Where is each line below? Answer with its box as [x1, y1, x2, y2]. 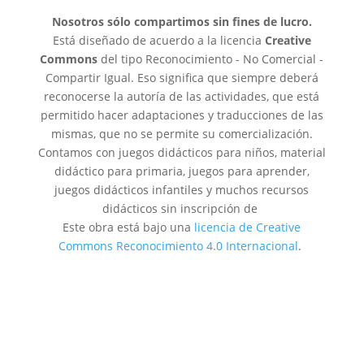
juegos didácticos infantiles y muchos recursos [54, 182, 310, 198]
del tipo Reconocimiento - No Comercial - [97, 51, 324, 67]
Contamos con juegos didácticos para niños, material [37, 145, 326, 161]
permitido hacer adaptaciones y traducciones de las [40, 107, 323, 123]
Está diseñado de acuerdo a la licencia [52, 32, 265, 49]
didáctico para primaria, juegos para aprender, [54, 163, 310, 180]
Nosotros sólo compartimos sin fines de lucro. [51, 14, 312, 30]
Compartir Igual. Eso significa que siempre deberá [45, 70, 318, 86]
